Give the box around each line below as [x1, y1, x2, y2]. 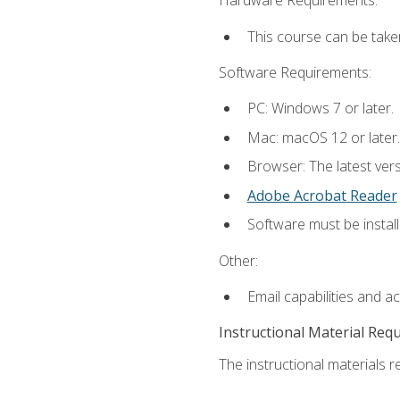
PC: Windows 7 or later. [246, 98, 394, 119]
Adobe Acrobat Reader [246, 185, 397, 205]
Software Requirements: [218, 62, 371, 82]
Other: [218, 250, 258, 271]
